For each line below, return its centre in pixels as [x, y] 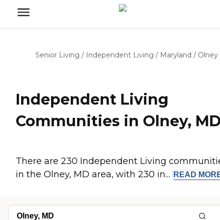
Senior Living [57, 55]
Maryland [176, 55]
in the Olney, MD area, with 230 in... [94, 175]
